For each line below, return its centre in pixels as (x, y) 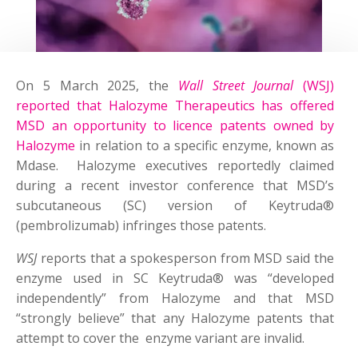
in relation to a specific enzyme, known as (205, 146)
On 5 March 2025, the (97, 86)
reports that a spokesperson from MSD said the (186, 259)
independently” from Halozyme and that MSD (175, 298)
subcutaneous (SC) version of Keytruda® (175, 206)
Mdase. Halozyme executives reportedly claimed (175, 166)
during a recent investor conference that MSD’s (175, 186)
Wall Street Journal (236, 86)
